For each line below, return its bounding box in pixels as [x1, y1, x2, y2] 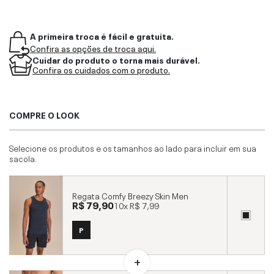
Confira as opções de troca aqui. [30, 42, 156, 54]
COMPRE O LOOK [9, 108, 80, 120]
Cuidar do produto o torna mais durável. [32, 53, 200, 65]
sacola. [9, 151, 37, 164]
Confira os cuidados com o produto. [32, 63, 170, 76]
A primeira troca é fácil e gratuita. [30, 29, 174, 42]
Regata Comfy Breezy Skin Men [72, 189, 188, 202]
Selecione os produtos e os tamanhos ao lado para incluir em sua [9, 141, 256, 154]
